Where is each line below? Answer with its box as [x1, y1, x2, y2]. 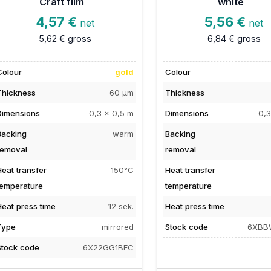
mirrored [102, 221, 134, 232]
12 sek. [108, 201, 134, 211]
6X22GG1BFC [83, 242, 134, 252]
